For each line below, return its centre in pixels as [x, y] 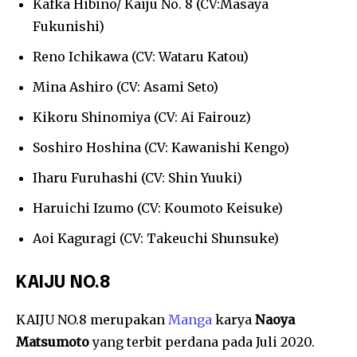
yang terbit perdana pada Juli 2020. [202, 341]
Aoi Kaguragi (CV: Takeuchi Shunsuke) [156, 238]
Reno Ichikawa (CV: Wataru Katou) [141, 56]
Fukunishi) [69, 26]
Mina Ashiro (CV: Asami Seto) [126, 86]
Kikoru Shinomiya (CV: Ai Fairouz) [142, 117]
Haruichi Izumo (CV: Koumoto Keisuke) [158, 208]
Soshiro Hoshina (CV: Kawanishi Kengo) [161, 147]
